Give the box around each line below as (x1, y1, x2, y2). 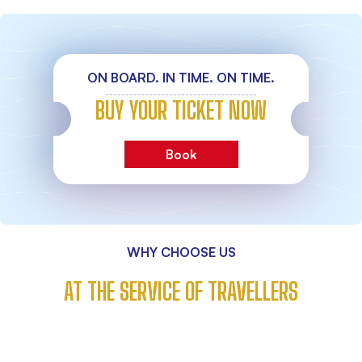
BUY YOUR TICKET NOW (95, 95, 267, 124)
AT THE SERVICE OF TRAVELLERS (64, 276, 298, 305)
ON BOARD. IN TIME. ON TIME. (87, 69, 275, 86)
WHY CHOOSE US (126, 243, 236, 260)
